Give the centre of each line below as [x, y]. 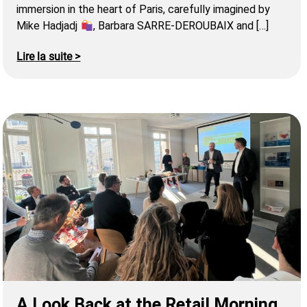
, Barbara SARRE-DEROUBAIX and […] [181, 26]
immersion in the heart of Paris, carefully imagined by [144, 10]
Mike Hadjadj [49, 26]
